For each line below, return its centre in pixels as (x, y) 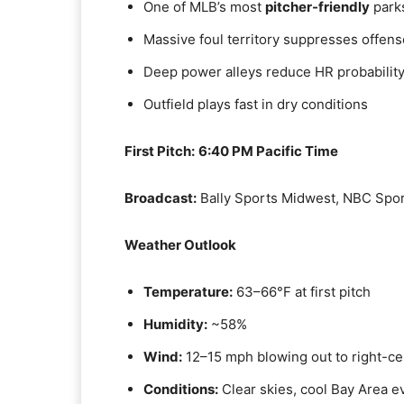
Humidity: (175, 324)
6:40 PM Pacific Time (268, 151)
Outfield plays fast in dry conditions (256, 104)
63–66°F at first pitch (302, 292)
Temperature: (188, 292)
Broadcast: (161, 198)
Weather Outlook (180, 245)
